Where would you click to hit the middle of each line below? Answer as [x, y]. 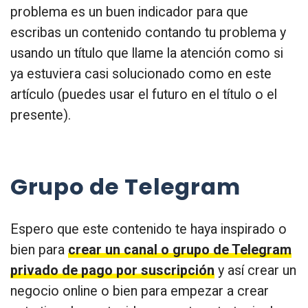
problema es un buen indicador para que [129, 12]
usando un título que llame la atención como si [147, 53]
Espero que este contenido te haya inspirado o [148, 229]
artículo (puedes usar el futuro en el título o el [144, 94]
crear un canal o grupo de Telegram [180, 250]
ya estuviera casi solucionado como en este [141, 74]
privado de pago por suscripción [112, 270]
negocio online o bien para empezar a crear [140, 291]
